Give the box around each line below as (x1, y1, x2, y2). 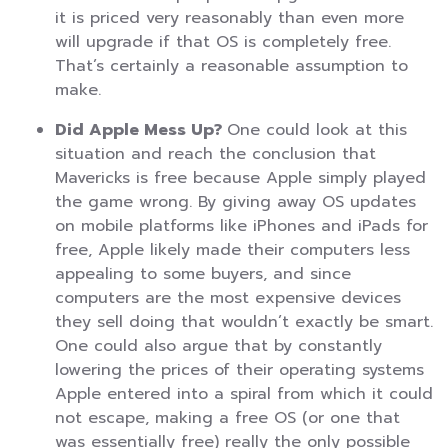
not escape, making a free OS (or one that (55, 406, 400, 431)
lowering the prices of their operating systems (55, 358, 424, 383)
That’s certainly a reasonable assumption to (55, 54, 408, 79)
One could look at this (227, 118, 407, 143)
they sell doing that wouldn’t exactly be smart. (55, 310, 433, 335)
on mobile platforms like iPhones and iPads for (55, 214, 428, 239)
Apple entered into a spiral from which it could (55, 382, 433, 407)
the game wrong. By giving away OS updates (55, 190, 416, 215)
